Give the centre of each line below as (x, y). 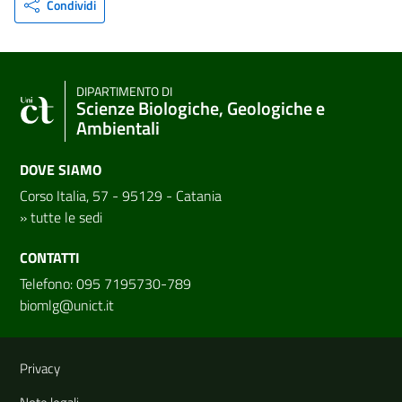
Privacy (40, 368)
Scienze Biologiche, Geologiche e (201, 108)
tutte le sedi (66, 217)
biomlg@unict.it (67, 305)
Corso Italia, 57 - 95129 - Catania (121, 195)
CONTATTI (50, 257)
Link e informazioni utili (130, 350)
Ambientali (118, 127)
